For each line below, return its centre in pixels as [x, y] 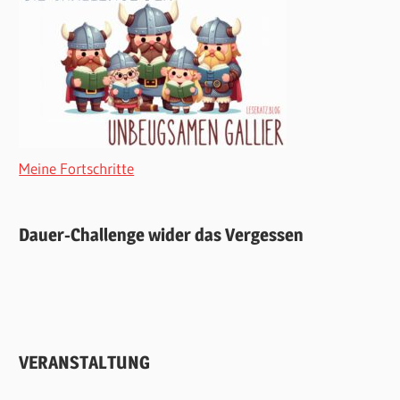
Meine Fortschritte [77, 168]
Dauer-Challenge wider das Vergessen [162, 235]
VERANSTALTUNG [85, 362]
